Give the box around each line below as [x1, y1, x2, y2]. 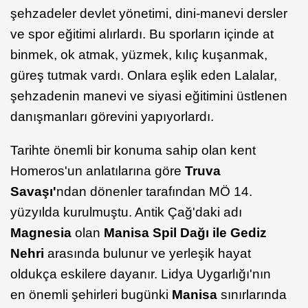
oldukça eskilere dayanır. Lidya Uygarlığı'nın [10, 267, 271, 282]
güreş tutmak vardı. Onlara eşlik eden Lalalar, [10, 68, 277, 83]
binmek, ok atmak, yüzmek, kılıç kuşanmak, [10, 47, 267, 63]
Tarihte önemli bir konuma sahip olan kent [10, 143, 256, 158]
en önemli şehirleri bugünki [10, 287, 172, 302]
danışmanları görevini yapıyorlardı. [10, 109, 217, 124]
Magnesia [10, 225, 75, 241]
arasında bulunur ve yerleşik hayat [47, 246, 251, 261]
